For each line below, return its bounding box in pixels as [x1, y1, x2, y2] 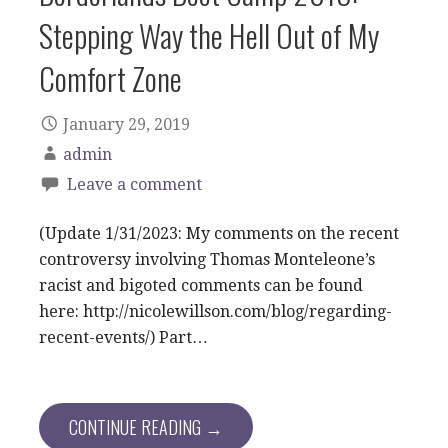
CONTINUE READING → [69, 414, 223, 441]
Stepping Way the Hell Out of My [39, 11, 379, 58]
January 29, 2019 [63, 115, 190, 135]
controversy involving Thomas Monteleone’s [39, 250, 375, 270]
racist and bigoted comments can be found [39, 276, 363, 296]
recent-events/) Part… [39, 328, 208, 348]
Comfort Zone [39, 54, 182, 101]
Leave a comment [67, 175, 202, 195]
